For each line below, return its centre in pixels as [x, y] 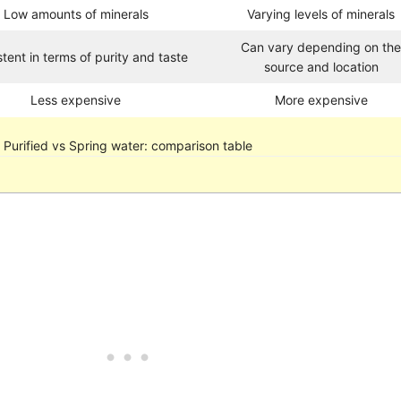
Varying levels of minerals [321, 13]
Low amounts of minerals [76, 13]
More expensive [321, 99]
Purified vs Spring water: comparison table [128, 145]
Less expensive [76, 99]
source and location [321, 66]
